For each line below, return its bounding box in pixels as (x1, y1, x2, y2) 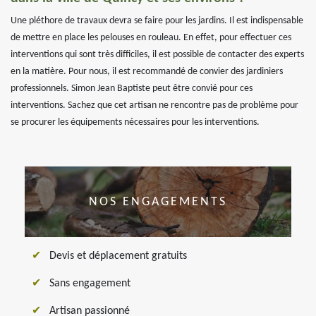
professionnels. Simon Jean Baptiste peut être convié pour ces (11, 83, 253, 94)
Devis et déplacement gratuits (49, 250, 187, 262)
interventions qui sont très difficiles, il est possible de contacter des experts (11, 49, 304, 60)
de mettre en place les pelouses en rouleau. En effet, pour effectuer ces (11, 32, 291, 43)
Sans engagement (49, 278, 130, 289)
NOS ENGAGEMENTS (89, 195, 227, 209)
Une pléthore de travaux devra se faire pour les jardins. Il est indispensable (11, 16, 303, 26)
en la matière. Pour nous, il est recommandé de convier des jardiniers (11, 66, 283, 77)
